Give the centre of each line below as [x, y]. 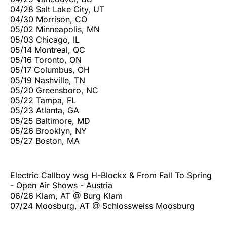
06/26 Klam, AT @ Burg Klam [66, 196]
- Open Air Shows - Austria [61, 186]
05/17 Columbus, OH [50, 70]
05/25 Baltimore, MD [50, 121]
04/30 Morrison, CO [49, 20]
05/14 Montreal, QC [48, 50]
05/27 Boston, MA [45, 141]
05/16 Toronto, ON [46, 60]
